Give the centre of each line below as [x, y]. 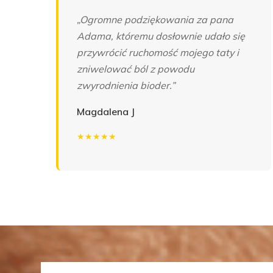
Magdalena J [106, 112]
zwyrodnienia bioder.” [126, 86]
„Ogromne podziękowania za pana [155, 20]
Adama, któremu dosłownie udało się [161, 36]
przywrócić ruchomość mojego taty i [158, 53]
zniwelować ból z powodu [136, 69]
